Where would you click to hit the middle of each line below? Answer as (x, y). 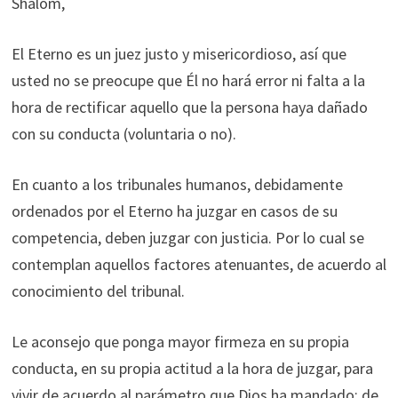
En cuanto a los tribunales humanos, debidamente (177, 184)
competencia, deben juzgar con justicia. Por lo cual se (187, 238)
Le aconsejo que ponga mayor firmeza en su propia (180, 342)
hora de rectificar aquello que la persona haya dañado (189, 107)
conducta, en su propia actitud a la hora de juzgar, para (192, 368)
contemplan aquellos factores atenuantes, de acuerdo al (199, 264)
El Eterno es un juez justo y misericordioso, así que (179, 54)
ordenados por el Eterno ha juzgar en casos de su (174, 211)
